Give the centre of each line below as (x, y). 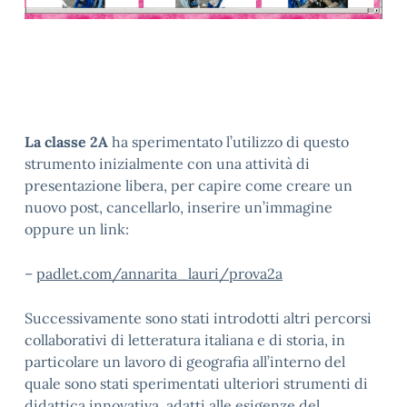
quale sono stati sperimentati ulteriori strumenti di (196, 383)
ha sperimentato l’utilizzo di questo (228, 141)
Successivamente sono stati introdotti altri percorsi (198, 318)
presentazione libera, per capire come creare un (189, 185)
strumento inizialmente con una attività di (167, 163)
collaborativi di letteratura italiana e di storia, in (185, 339)
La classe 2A (66, 141)
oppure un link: (77, 228)
